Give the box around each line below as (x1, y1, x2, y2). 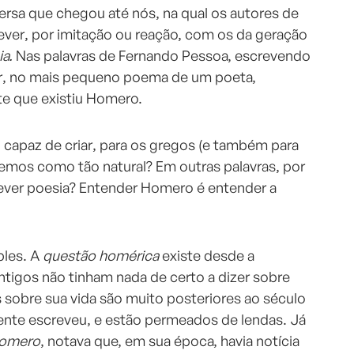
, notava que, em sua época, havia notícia (40, 332, 299, 350)
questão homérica (43, 247, 162, 265)
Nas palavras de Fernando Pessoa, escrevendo (16, 47, 311, 65)
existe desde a (162, 247, 254, 265)
